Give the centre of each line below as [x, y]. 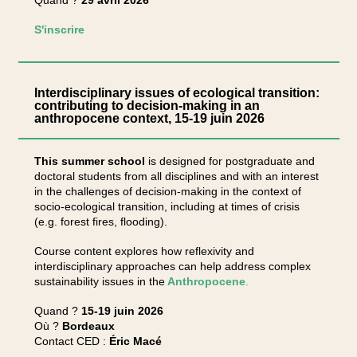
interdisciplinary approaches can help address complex [172, 266]
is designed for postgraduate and [229, 161]
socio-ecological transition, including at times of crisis [167, 206]
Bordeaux [88, 326]
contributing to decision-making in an [147, 106]
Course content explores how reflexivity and [144, 251]
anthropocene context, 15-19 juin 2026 [149, 118]
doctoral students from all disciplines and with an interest [176, 176]
